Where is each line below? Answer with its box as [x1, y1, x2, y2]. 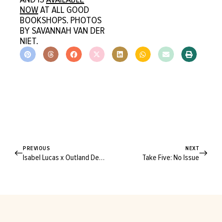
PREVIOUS [23, 145, 50, 153]
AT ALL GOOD [38, 3, 89, 16]
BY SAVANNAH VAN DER [20, 24, 105, 37]
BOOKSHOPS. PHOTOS [20, 14, 102, 26]
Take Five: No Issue [142, 153, 199, 163]
